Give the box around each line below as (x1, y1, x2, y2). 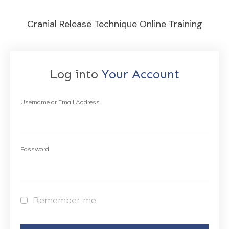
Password (20, 145, 49, 153)
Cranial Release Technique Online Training (27, 18, 202, 30)
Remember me (33, 194, 96, 206)
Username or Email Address (20, 98, 100, 106)
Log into (50, 66, 102, 81)
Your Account (102, 66, 179, 81)
